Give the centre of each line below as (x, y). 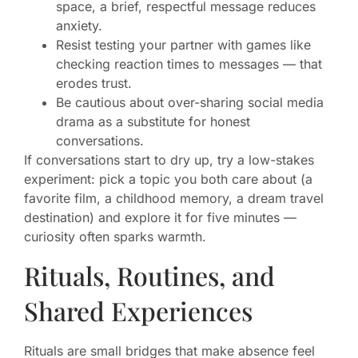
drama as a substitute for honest (153, 122)
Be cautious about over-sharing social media (190, 103)
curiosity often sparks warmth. (115, 237)
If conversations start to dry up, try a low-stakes (169, 160)
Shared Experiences (138, 310)
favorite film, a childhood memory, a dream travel (174, 199)
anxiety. (79, 26)
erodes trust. (94, 84)
